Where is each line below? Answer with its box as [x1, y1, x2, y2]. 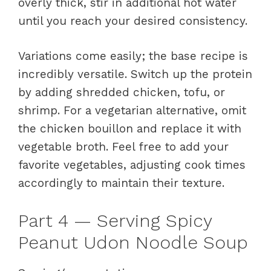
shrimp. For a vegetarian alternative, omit [18, 103, 246, 118]
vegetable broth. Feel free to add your [18, 140, 229, 154]
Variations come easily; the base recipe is [18, 49, 248, 64]
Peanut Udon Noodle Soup [18, 231, 248, 253]
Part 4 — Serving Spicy [18, 209, 212, 231]
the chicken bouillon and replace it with [18, 122, 241, 136]
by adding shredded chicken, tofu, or [18, 85, 225, 100]
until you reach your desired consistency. [18, 13, 247, 28]
